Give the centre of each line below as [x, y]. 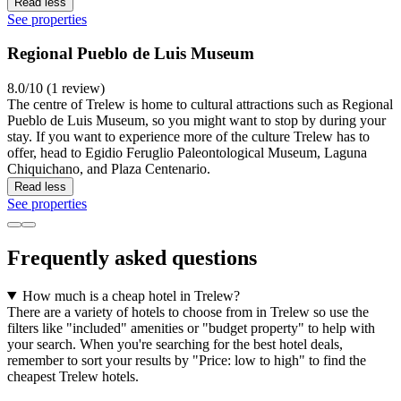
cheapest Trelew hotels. [73, 376]
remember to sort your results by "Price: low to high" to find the [187, 360]
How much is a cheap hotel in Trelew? [131, 295]
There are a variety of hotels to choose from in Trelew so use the [188, 311]
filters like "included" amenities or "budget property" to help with [191, 328]
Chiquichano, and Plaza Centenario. [109, 169]
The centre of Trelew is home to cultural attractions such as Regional [200, 105]
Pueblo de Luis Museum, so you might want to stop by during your [196, 121]
